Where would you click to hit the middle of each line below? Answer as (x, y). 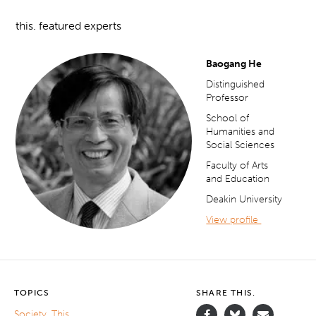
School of (228, 118)
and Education (238, 178)
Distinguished (236, 84)
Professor (227, 97)
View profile (234, 219)
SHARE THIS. (226, 292)
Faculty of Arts (237, 165)
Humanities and (241, 131)
